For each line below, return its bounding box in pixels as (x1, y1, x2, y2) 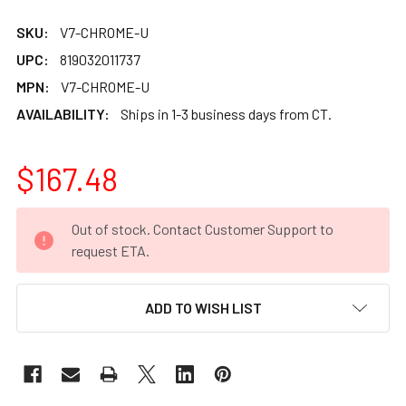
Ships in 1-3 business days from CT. (121, 104, 332, 122)
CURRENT (16, 208, 79, 227)
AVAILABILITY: (16, 104, 110, 122)
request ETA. (72, 241, 150, 259)
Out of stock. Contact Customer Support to (72, 219, 333, 237)
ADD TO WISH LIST (144, 298, 262, 316)
